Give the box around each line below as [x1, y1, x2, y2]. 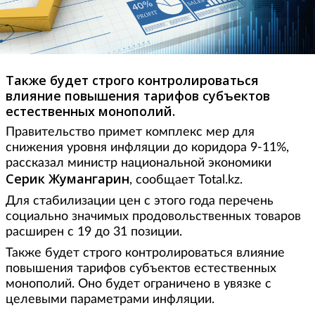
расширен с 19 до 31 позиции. [6, 225, 182, 238]
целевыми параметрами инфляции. [6, 292, 214, 306]
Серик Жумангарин [6, 169, 129, 187]
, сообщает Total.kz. [129, 173, 243, 186]
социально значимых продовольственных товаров [6, 210, 301, 223]
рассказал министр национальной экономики [6, 156, 271, 169]
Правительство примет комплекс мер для [6, 125, 255, 139]
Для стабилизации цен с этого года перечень [6, 194, 274, 207]
